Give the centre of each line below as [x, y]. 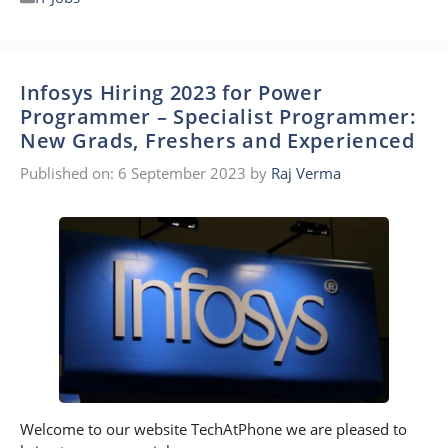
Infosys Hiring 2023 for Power [171, 92]
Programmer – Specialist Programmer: [218, 116]
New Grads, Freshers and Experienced [217, 140]
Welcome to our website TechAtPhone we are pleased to [213, 429]
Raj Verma [306, 173]
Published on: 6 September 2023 [133, 173]
